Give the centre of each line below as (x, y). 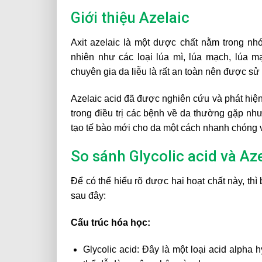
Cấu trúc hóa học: (111, 222)
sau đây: (88, 196)
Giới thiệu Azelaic (130, 17)
